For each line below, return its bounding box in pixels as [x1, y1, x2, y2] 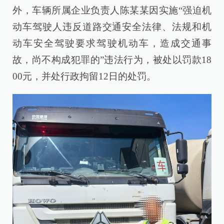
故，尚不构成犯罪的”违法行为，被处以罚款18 [12, 54, 211, 65]
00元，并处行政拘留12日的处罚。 [12, 70, 156, 81]
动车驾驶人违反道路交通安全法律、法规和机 [12, 21, 211, 32]
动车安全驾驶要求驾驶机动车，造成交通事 [12, 37, 211, 48]
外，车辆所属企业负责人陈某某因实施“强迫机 [12, 4, 211, 15]
